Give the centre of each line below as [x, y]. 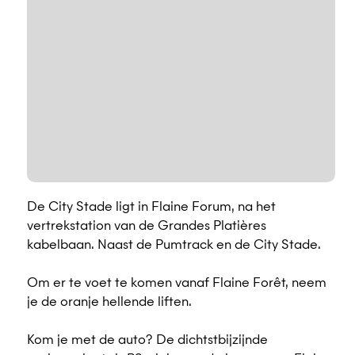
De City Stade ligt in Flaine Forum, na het [151, 208]
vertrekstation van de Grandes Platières [147, 227]
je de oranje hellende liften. [109, 303]
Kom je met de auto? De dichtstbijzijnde [147, 341]
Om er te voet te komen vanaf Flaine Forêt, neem [177, 284]
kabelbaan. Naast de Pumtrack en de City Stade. [174, 246]
